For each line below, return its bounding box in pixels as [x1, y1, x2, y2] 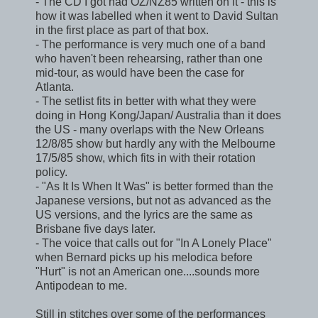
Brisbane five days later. [35, 222, 155, 235]
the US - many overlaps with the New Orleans [35, 123, 264, 136]
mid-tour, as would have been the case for [35, 66, 244, 79]
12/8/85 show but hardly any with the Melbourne [35, 137, 275, 150]
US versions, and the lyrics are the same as [35, 208, 253, 221]
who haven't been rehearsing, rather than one [35, 52, 263, 65]
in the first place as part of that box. [35, 23, 209, 36]
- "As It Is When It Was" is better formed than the [35, 180, 273, 192]
